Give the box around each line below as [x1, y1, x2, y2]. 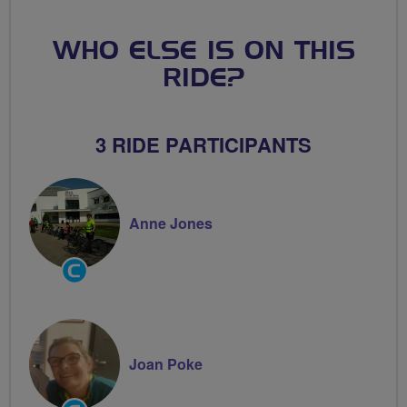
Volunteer [60, 294, 122, 316]
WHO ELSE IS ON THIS [52, 38, 355, 65]
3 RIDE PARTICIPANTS [95, 129, 312, 159]
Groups [60, 274, 107, 296]
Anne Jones [129, 212, 213, 233]
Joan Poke [129, 352, 203, 374]
